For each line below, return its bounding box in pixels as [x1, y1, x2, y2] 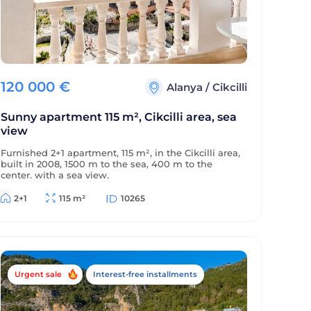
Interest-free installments [93, 269, 197, 279]
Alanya [167, 81, 205, 94]
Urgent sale [15, 269, 62, 279]
